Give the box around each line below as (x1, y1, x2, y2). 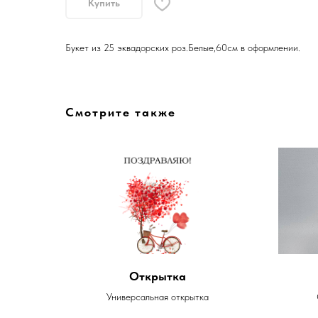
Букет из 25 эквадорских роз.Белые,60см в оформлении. (65, 41, 300, 53)
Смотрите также (65, 104, 176, 119)
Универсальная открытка (106, 290, 209, 302)
